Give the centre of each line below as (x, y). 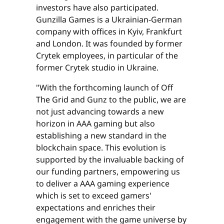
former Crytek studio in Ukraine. (97, 68)
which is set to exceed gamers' (94, 196)
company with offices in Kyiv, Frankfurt (109, 32)
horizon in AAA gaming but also (95, 124)
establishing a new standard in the (101, 136)
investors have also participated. (97, 8)
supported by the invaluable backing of (110, 160)
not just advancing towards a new (100, 112)
